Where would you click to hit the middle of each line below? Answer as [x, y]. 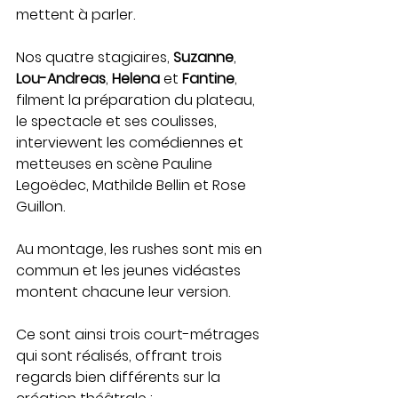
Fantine [208, 78]
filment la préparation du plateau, [137, 99]
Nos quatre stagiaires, [95, 57]
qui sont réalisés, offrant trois [121, 355]
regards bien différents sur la [120, 377]
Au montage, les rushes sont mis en [141, 249]
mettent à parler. [76, 14]
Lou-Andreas [61, 78]
